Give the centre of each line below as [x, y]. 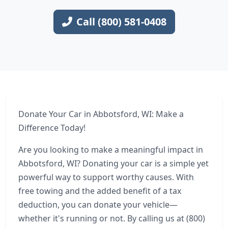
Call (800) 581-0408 [121, 22]
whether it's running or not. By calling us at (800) [112, 218]
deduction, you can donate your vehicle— [98, 205]
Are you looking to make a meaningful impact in [111, 150]
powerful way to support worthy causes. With [106, 177]
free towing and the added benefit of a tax [100, 191]
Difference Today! [52, 128]
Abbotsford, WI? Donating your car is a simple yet [113, 163]
